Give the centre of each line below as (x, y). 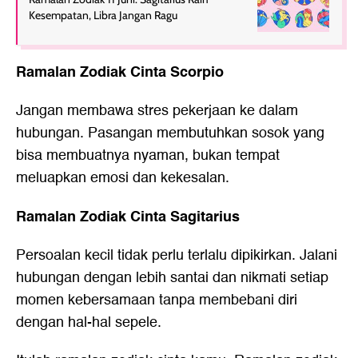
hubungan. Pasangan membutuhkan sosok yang (170, 133)
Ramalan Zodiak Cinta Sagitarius (128, 217)
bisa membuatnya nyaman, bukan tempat (148, 156)
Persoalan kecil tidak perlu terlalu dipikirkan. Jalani (177, 256)
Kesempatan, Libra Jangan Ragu (103, 16)
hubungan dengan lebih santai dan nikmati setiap (172, 278)
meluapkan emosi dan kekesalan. (123, 178)
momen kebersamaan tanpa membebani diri (157, 300)
